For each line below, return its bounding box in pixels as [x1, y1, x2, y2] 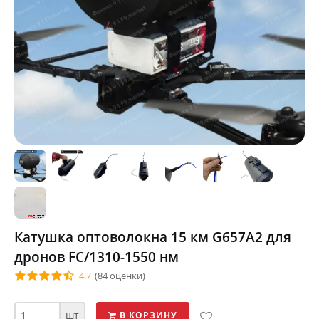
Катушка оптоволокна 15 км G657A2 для [14, 228, 291, 246]
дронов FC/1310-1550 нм [14, 248, 179, 266]
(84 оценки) [95, 269, 145, 282]
